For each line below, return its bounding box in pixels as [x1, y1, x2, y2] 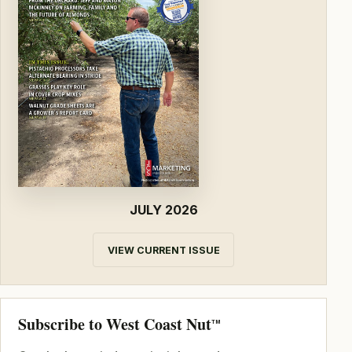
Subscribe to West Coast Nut [17, 312, 211, 335]
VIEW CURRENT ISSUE [107, 244, 220, 256]
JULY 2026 [129, 202, 198, 218]
